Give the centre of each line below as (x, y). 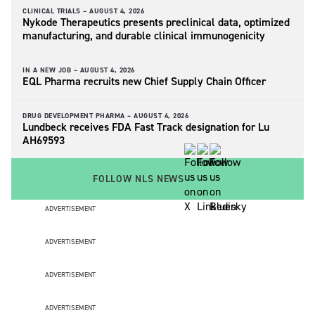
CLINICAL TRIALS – (55, 11)
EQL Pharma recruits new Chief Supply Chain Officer (146, 81)
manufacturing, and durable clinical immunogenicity (144, 35)
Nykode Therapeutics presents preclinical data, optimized (156, 22)
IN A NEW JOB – (50, 70)
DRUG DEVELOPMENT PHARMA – (77, 115)
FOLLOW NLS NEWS (139, 179)
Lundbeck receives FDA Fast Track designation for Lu (146, 127)
